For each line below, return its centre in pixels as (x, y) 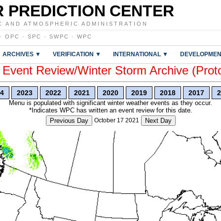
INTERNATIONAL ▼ (141, 54)
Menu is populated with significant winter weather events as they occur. (110, 103)
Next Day (158, 121)
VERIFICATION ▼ (77, 54)
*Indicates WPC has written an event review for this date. (110, 110)
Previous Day (69, 121)
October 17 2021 (116, 120)
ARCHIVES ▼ (22, 54)
